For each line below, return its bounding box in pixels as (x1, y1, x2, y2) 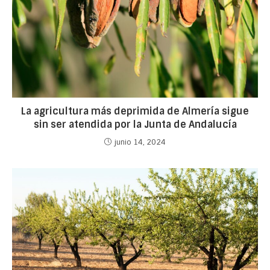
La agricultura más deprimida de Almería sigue (21, 104, 249, 118)
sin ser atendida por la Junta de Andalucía (33, 118, 237, 131)
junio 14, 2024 (115, 137, 166, 147)
